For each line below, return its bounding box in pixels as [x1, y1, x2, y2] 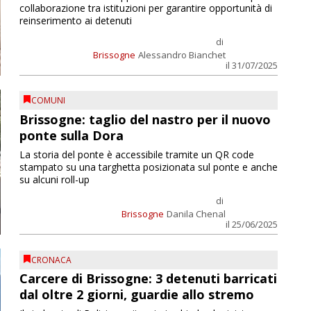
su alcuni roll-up [19, 172, 90, 186]
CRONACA [31, 253, 72, 266]
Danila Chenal [166, 207, 226, 220]
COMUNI [31, 94, 65, 107]
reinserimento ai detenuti [19, 13, 132, 27]
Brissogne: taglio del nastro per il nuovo [19, 110, 271, 128]
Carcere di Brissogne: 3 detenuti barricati [19, 270, 277, 287]
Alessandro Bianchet [137, 48, 226, 61]
